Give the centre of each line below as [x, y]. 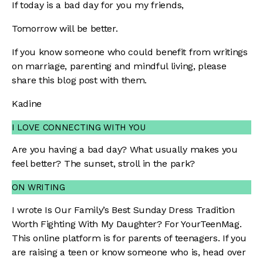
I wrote [28, 210]
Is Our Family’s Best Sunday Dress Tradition [140, 210]
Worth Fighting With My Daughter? [87, 224]
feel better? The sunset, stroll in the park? [106, 164]
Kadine [28, 103]
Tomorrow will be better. [65, 28]
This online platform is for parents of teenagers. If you [129, 238]
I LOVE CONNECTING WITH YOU [79, 127]
